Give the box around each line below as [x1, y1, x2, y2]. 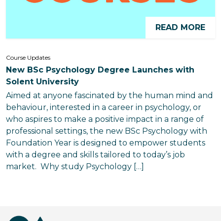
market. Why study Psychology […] [6, 162, 144, 171]
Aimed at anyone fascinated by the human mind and [6, 91, 213, 100]
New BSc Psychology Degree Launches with [6, 65, 194, 74]
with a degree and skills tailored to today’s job [6, 150, 185, 159]
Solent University [6, 77, 79, 86]
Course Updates [6, 54, 50, 61]
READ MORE [155, 23, 205, 32]
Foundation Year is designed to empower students [6, 138, 205, 147]
